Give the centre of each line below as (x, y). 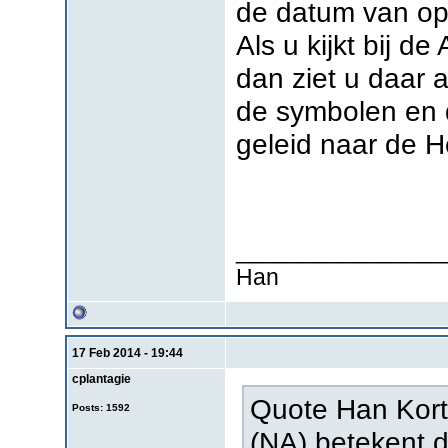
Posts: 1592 (100, 407)
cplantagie (101, 378)
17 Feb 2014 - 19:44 (127, 352)
